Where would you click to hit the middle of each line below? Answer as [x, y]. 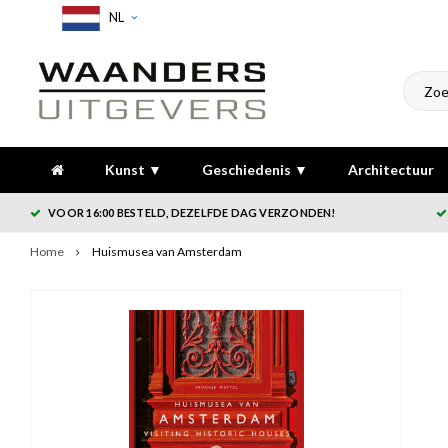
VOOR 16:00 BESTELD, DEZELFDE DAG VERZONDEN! [192, 212]
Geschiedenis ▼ [255, 169]
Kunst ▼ [133, 169]
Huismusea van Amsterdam [167, 251]
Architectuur [391, 169]
